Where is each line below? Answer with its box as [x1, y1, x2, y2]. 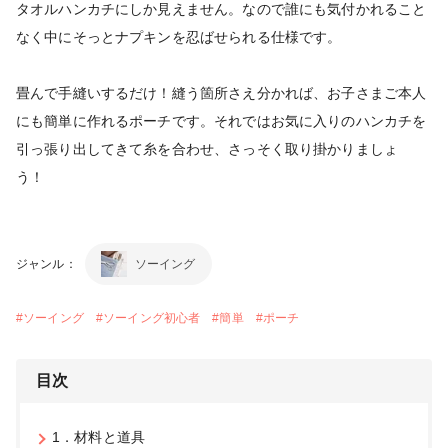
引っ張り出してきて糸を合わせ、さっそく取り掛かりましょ [16, 140, 399, 157]
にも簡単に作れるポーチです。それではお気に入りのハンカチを [16, 112, 427, 129]
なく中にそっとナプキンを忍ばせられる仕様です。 [16, 28, 356, 45]
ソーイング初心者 [103, 310, 201, 325]
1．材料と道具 [52, 428, 146, 445]
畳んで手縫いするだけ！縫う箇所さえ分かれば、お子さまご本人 [16, 84, 427, 101]
